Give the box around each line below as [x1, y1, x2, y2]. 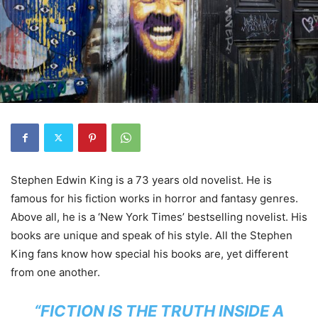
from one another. [11, 265, 100, 279]
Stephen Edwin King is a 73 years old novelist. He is [11, 172, 272, 187]
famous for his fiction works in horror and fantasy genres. [11, 191, 298, 205]
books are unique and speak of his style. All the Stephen [11, 228, 292, 242]
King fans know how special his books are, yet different [11, 246, 288, 261]
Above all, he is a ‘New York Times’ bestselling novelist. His [11, 209, 307, 224]
